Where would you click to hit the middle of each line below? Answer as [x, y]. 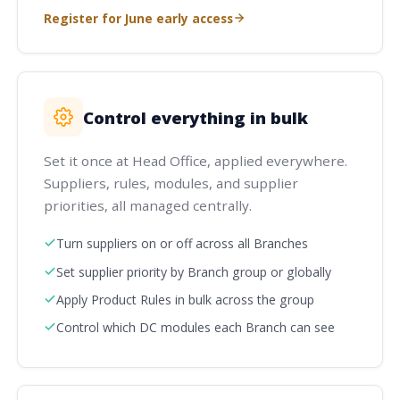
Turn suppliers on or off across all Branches [182, 244]
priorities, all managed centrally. [147, 205]
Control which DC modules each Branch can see [195, 327]
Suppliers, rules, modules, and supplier [171, 183]
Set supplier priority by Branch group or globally [193, 271]
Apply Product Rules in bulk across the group [185, 299]
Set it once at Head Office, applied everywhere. [195, 160]
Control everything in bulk [195, 117]
